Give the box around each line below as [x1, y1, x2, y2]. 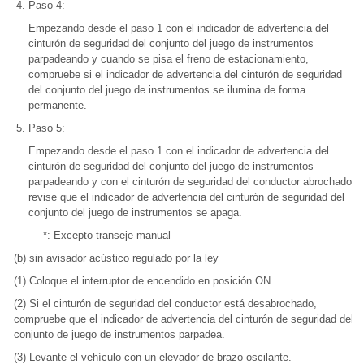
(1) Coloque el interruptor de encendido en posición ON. [14, 275, 274, 287]
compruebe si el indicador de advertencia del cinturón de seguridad [28, 68, 342, 80]
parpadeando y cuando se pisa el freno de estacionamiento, [28, 53, 309, 65]
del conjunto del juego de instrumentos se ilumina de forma [28, 84, 305, 96]
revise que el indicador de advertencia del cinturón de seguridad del [28, 191, 344, 203]
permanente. [28, 99, 87, 111]
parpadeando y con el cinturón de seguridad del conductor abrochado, [28, 175, 355, 188]
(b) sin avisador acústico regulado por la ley [14, 252, 219, 264]
